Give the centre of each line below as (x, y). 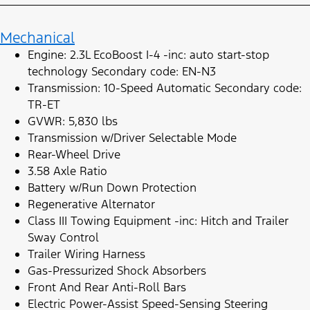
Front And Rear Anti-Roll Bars (107, 288)
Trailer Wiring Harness (86, 254)
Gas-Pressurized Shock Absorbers (117, 271)
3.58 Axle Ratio (67, 171)
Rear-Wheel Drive (74, 155)
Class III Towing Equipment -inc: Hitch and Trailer (158, 221)
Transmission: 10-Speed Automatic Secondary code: (165, 88)
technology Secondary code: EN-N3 (122, 72)
